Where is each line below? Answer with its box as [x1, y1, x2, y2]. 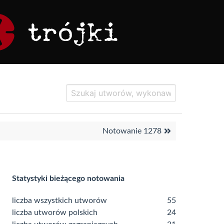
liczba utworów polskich [12, 208, 97, 216]
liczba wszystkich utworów [12, 196, 107, 204]
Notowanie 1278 [102, 127, 161, 135]
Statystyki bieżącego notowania [12, 174, 124, 182]
